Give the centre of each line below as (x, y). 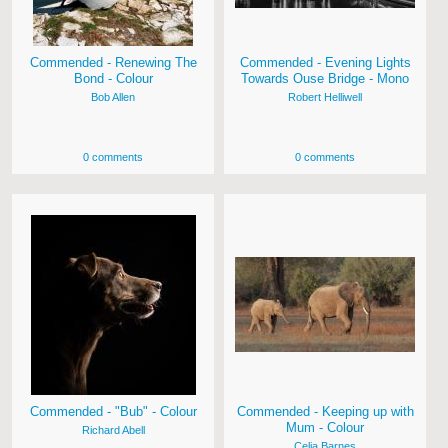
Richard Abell (113, 430)
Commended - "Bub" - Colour (113, 412)
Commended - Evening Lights (325, 63)
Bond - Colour (113, 79)
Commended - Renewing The (113, 63)
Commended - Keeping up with (325, 412)
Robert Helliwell (325, 97)
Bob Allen (113, 97)
